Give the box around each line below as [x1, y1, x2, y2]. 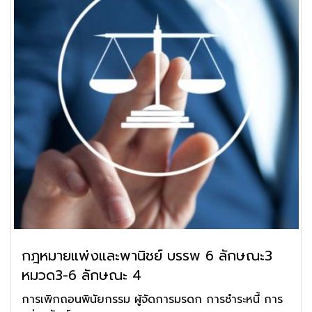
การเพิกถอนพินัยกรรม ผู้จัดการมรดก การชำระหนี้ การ [22, 291, 283, 308]
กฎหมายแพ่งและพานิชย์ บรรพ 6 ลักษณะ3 [22, 245, 272, 266]
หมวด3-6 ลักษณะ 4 [22, 265, 141, 286]
